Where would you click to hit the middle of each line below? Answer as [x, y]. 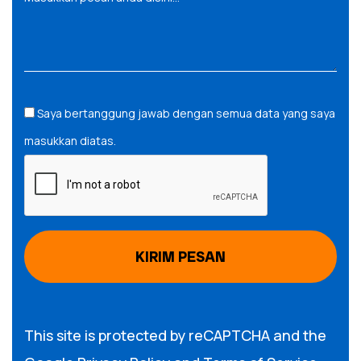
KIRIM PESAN [180, 257]
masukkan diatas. [70, 141]
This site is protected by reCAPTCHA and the [175, 335]
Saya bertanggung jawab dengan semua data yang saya [186, 113]
